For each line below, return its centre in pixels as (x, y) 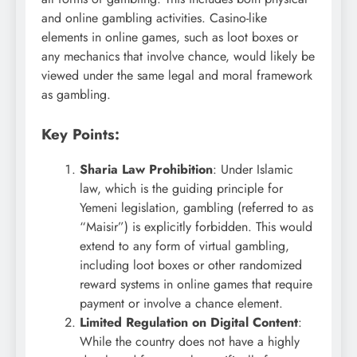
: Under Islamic (253, 170)
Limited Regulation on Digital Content (189, 323)
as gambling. (76, 94)
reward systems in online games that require (196, 284)
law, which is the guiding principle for (181, 189)
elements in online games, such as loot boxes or (170, 37)
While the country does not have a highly (190, 342)
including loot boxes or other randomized (191, 265)
